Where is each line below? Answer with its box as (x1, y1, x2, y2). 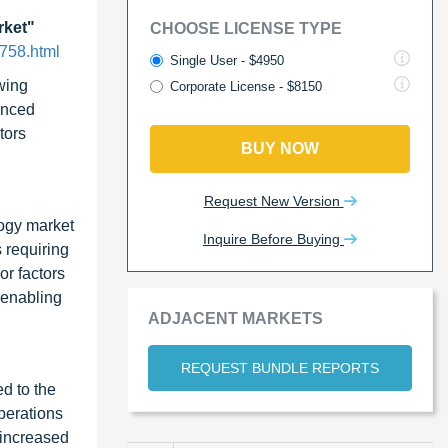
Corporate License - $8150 (170, 78, 322, 94)
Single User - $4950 (170, 52, 284, 68)
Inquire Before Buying (203, 230, 344, 247)
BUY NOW (241, 139, 319, 157)
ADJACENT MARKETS (148, 309, 323, 327)
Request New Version (203, 192, 344, 209)
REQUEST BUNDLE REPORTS (181, 359, 379, 376)
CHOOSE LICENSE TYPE (150, 19, 342, 37)
